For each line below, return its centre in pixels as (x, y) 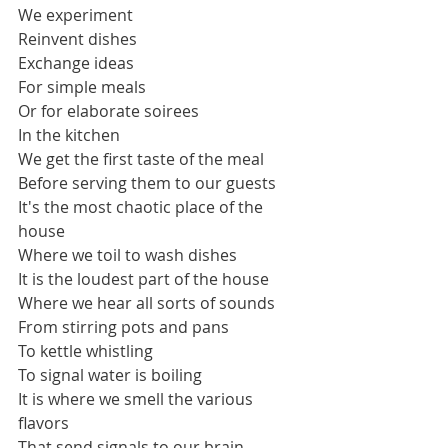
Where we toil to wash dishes (127, 255)
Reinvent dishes (77, 39)
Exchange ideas (76, 63)
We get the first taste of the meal (143, 159)
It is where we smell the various (137, 399)
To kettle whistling (87, 351)
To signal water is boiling (110, 375)
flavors (43, 423)
